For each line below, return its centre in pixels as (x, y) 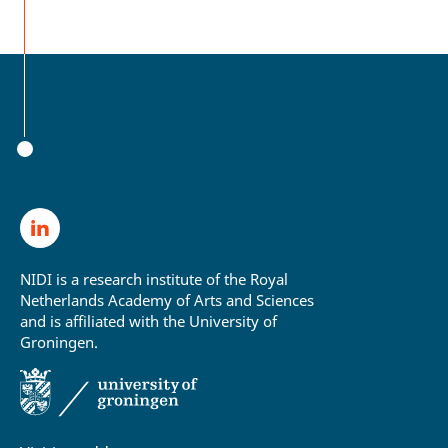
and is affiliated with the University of (148, 320)
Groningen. (59, 341)
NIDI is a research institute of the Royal (154, 278)
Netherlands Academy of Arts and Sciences (167, 299)
